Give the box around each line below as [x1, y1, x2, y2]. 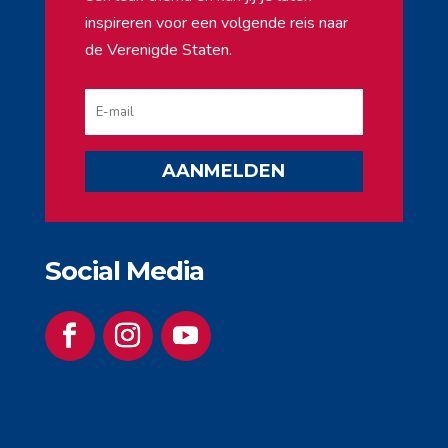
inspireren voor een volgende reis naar [84, 11, 348, 34]
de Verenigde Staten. [84, 38, 232, 61]
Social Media [44, 254, 204, 287]
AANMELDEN [162, 160, 286, 183]
